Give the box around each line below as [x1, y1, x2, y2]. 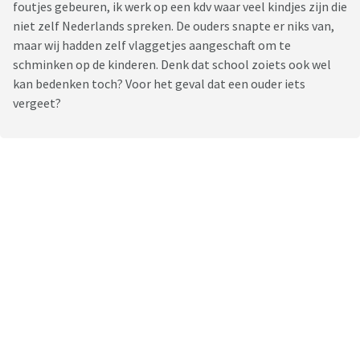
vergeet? [13, 95, 63, 112]
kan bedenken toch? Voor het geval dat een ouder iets [13, 76, 305, 92]
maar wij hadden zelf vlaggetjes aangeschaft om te [13, 37, 291, 54]
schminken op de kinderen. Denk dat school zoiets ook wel [13, 56, 331, 73]
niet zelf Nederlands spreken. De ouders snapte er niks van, [13, 18, 334, 35]
